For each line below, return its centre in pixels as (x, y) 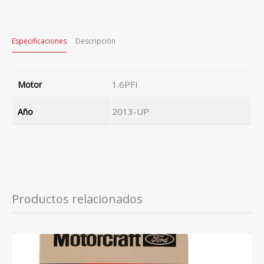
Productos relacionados (77, 199)
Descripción (95, 41)
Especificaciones (39, 41)
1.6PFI (125, 84)
